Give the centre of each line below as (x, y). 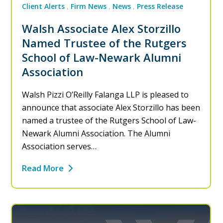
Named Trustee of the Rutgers (105, 43)
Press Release (160, 6)
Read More (43, 168)
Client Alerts (44, 6)
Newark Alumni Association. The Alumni (96, 133)
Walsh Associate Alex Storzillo (102, 28)
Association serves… (59, 146)
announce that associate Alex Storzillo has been (111, 107)
